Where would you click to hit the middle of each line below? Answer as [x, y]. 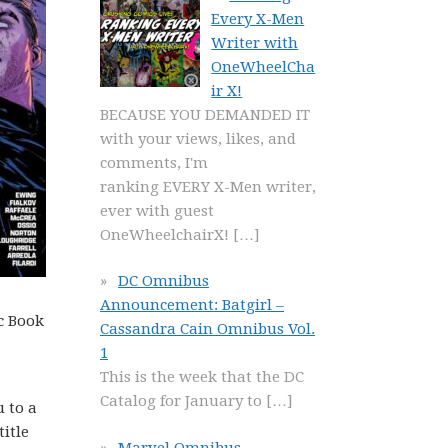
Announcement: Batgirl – [192, 305]
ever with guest [157, 210]
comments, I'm [154, 162]
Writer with [255, 42]
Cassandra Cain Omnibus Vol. [207, 329]
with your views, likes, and [198, 138]
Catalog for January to [183, 401]
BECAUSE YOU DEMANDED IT [205, 114]
